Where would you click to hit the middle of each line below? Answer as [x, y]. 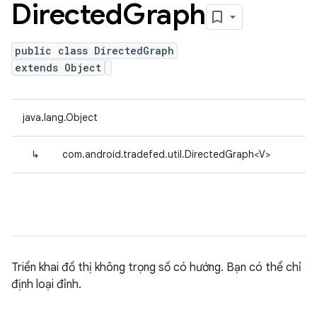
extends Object [58, 68]
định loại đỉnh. [46, 284]
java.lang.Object [60, 117]
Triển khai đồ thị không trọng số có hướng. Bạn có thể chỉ [156, 267]
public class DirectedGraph [94, 51]
